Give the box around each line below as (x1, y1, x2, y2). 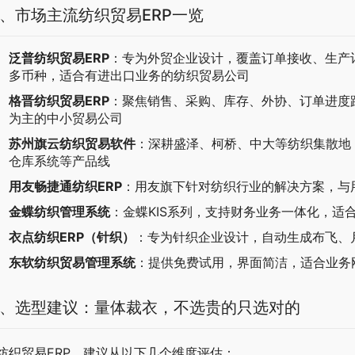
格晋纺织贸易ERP (9, 93, 109, 109)
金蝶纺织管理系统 (9, 204, 110, 220)
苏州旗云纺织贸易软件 (9, 136, 136, 152)
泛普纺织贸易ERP (9, 50, 109, 67)
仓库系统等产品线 (9, 153, 110, 170)
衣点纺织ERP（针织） (9, 229, 135, 246)
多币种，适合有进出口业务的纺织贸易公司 (9, 67, 250, 84)
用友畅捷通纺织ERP (9, 178, 122, 195)
